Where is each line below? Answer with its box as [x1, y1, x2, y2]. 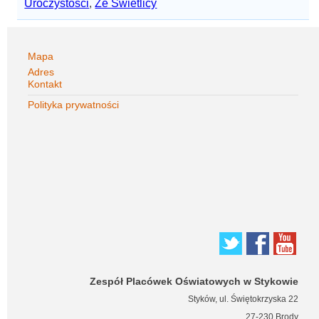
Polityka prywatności [27, 99, 119, 110]
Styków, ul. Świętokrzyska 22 [188, 294, 299, 304]
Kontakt [27, 78, 62, 90]
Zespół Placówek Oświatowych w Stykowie [90, 276, 299, 287]
